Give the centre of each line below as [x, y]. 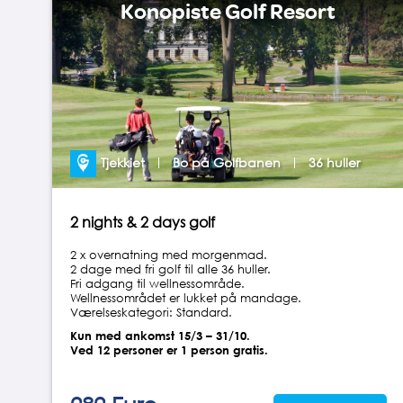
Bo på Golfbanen [227, 162]
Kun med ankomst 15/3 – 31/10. [160, 335]
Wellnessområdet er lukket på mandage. [185, 297]
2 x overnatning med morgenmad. [168, 254]
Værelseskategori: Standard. [151, 312]
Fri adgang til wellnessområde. [157, 283]
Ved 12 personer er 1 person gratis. [169, 349]
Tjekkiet [123, 162]
